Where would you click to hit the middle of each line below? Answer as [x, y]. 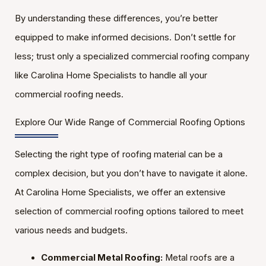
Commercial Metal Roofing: [102, 258]
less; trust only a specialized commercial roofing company [132, 56]
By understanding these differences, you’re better [116, 18]
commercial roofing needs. [69, 94]
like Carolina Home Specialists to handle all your [111, 75]
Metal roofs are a [198, 258]
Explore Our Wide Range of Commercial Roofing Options [130, 122]
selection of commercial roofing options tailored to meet [129, 211]
